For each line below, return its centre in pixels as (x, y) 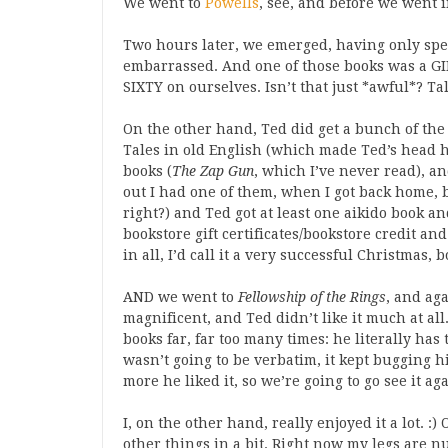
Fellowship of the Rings (312, 297)
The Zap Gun (213, 171)
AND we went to (180, 297)
